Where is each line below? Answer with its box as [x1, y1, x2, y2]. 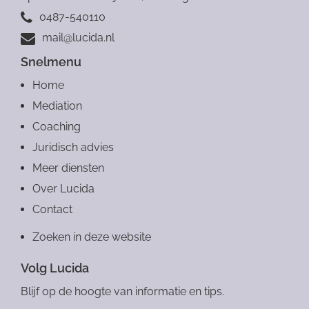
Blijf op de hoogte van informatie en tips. [21, 284, 224, 298]
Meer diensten [32, 161, 104, 175]
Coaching [32, 119, 81, 133]
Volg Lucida [21, 260, 89, 275]
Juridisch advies [32, 140, 114, 154]
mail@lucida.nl [42, 30, 114, 44]
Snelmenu [21, 54, 81, 69]
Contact [32, 202, 72, 216]
